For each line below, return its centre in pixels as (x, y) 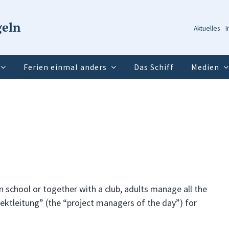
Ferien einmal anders (65, 67)
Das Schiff (154, 67)
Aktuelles (207, 29)
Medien (205, 67)
